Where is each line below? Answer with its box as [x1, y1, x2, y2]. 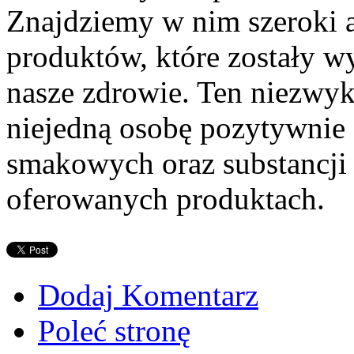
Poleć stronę [38, 313, 190, 348]
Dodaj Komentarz [38, 277, 258, 312]
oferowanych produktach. [6, 181, 325, 216]
